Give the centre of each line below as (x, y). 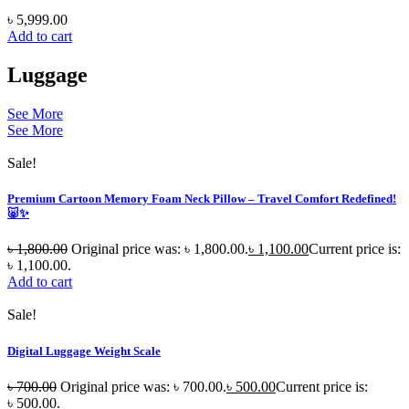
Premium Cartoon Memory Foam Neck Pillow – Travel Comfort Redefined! (202, 199)
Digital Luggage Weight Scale (84, 351)
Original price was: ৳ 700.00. (143, 386)
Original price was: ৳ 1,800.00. (160, 249)
